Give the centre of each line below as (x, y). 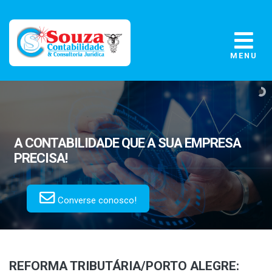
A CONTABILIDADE (67, 143)
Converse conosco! (96, 201)
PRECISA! (41, 158)
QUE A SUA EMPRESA (180, 143)
